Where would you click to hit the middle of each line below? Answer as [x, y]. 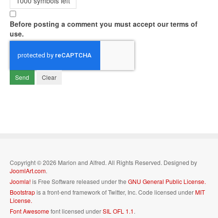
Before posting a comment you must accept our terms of [104, 24]
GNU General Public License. [167, 181]
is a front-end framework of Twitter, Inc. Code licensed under [115, 192]
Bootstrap [22, 192]
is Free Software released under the [79, 181]
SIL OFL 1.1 [118, 211]
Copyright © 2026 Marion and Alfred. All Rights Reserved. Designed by [103, 162]
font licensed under [76, 211]
